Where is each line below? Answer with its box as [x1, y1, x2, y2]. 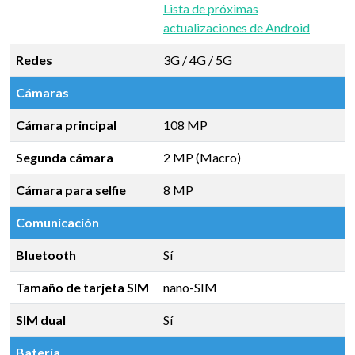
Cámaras [16, 85, 69, 100]
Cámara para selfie [16, 182, 126, 197]
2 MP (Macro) [163, 150, 241, 165]
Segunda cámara [16, 150, 113, 165]
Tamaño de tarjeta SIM [16, 280, 149, 295]
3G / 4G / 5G [163, 52, 232, 67]
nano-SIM [163, 280, 217, 295]
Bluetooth [16, 247, 76, 262]
